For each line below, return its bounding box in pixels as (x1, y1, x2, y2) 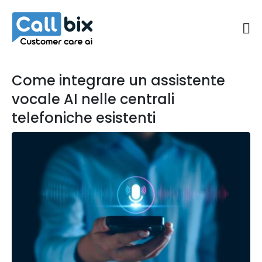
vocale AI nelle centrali (12, 89, 174, 109)
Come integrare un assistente (12, 71, 225, 91)
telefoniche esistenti (12, 108, 156, 128)
